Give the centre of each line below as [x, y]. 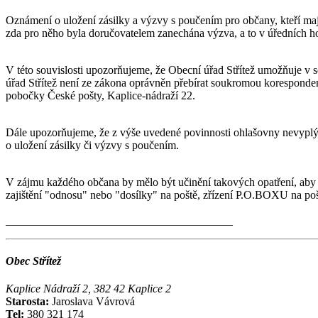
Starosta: [29, 302]
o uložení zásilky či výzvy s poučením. [94, 145]
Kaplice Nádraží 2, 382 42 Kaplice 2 [88, 289]
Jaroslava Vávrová [93, 302]
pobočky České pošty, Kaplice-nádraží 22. [100, 95]
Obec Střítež [33, 261]
